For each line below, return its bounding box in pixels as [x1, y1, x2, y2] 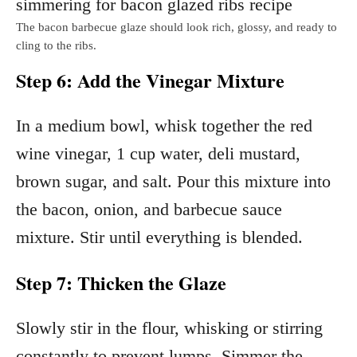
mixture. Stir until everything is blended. [16, 226, 303, 247]
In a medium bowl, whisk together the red [16, 115, 312, 135]
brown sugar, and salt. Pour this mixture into [16, 171, 331, 191]
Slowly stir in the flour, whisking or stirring [16, 317, 323, 338]
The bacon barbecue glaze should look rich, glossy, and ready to [16, 20, 337, 33]
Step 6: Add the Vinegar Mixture [16, 65, 284, 94]
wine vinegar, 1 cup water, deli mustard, [16, 143, 300, 163]
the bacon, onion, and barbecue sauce [16, 198, 282, 219]
